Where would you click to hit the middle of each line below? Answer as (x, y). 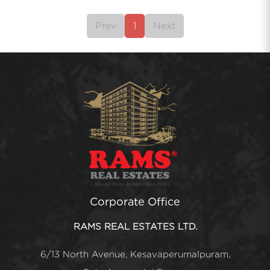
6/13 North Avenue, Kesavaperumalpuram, (135, 254)
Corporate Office (135, 202)
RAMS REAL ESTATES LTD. (135, 227)
